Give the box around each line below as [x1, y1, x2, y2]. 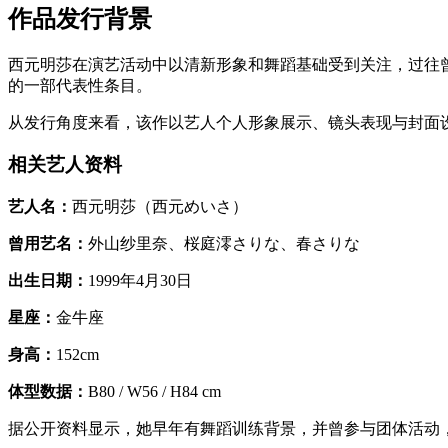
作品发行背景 [8, 5, 152, 32]
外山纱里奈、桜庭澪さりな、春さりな [88, 235, 360, 253]
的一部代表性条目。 [8, 76, 152, 94]
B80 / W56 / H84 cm [88, 383, 221, 401]
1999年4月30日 [88, 272, 192, 290]
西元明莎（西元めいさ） [72, 198, 248, 216]
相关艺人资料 [8, 154, 122, 176]
